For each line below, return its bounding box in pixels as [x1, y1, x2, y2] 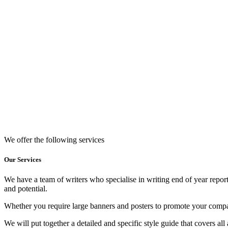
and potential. [4, 184, 47, 193]
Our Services [4, 156, 41, 164]
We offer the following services [4, 135, 104, 145]
